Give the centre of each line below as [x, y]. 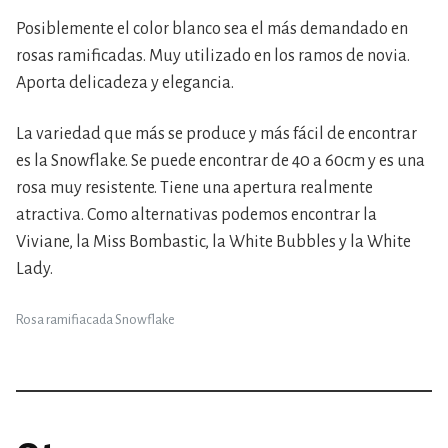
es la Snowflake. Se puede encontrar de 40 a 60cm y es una [220, 161]
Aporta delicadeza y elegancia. [125, 83]
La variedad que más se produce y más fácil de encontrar [216, 134]
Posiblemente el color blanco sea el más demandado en [212, 29]
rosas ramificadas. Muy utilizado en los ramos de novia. [213, 56]
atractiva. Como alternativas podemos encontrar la [196, 215]
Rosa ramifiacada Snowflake [95, 319]
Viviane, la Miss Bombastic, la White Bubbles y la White [213, 242]
